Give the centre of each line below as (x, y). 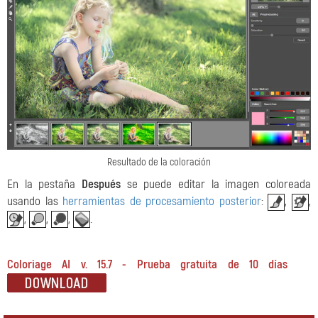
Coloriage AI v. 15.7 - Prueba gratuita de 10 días (148, 265)
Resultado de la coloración (159, 163)
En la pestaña (44, 185)
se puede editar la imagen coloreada (216, 185)
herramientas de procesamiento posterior (162, 202)
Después (101, 185)
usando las (35, 202)
